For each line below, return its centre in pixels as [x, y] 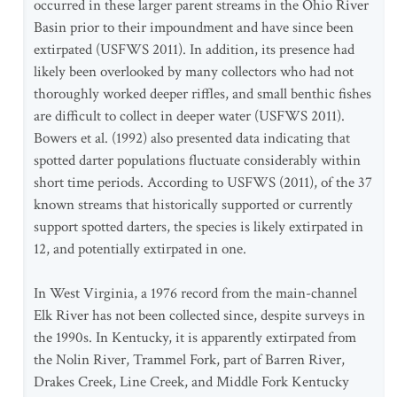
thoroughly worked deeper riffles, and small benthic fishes [202, 94]
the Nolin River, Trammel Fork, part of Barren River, [189, 360]
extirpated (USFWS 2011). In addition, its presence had [194, 50]
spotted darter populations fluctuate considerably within [197, 160]
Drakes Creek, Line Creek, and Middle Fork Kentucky [191, 382]
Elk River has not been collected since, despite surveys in [199, 315]
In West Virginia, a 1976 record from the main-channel [195, 293]
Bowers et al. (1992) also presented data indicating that [192, 138]
